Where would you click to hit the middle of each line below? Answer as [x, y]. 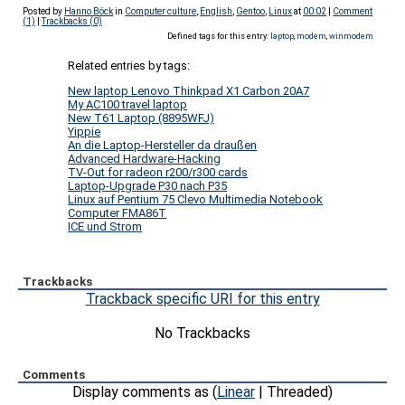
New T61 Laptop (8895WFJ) [141, 118]
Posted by [44, 11]
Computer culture [161, 11]
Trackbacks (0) [72, 21]
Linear [236, 392]
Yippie [85, 132]
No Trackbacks [202, 333]
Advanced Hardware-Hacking [145, 159]
